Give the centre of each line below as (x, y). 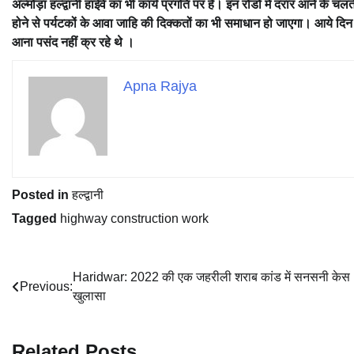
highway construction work (134, 219)
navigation (59, 310)
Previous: (46, 287)
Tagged (36, 219)
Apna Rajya (160, 87)
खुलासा (91, 296)
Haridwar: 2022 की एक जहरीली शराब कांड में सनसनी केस (211, 277)
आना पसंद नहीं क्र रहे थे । (75, 43)
